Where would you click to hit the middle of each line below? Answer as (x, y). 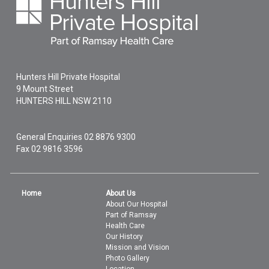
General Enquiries (50, 137)
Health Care (125, 226)
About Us (121, 193)
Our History (125, 237)
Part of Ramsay (131, 215)
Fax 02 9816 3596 (50, 149)
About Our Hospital (137, 204)
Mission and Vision (138, 247)
